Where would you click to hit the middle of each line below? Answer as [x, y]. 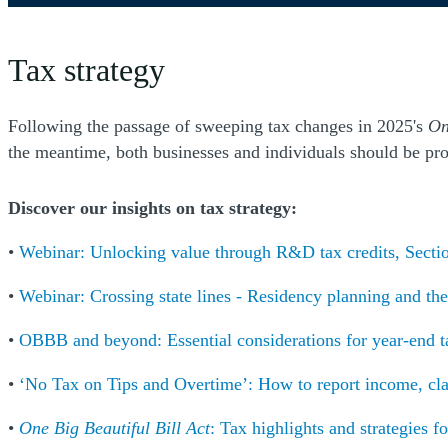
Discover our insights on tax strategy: [152, 208]
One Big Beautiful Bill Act [114, 428]
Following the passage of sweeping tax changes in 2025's [218, 126]
